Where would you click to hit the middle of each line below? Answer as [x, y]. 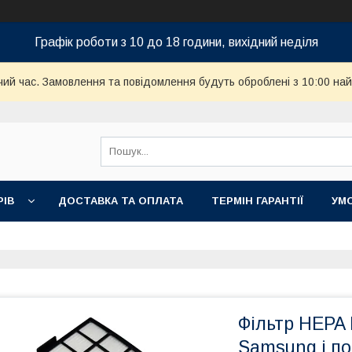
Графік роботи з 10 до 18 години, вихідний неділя [176, 42]
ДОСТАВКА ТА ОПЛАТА [121, 201]
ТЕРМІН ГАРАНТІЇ [257, 201]
